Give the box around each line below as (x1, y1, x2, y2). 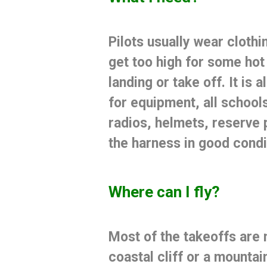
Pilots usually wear (108, 34, 227, 51)
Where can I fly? (108, 182, 220, 201)
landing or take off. (108, 74, 229, 91)
